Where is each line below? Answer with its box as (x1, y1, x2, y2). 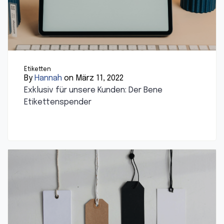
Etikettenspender (24, 98, 91, 107)
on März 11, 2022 (62, 74, 123, 83)
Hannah (34, 74, 62, 83)
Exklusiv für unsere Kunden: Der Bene (24, 86, 162, 95)
